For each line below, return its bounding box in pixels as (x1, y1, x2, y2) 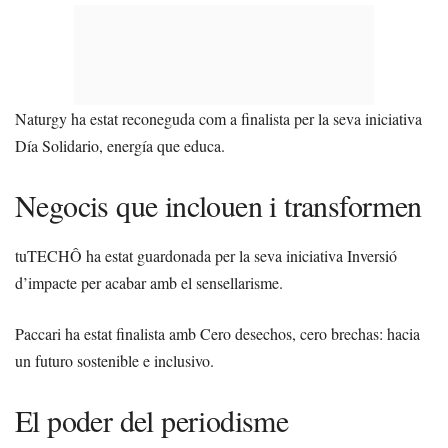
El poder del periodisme (15, 400, 289, 440)
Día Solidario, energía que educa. (15, 135, 225, 156)
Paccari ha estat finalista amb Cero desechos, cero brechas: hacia (15, 323, 420, 344)
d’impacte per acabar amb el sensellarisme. (15, 272, 283, 293)
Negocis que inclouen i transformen (15, 185, 422, 225)
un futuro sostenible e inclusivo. (15, 350, 214, 371)
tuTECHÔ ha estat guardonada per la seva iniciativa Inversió (15, 245, 397, 266)
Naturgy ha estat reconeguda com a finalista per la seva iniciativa (15, 108, 422, 129)
